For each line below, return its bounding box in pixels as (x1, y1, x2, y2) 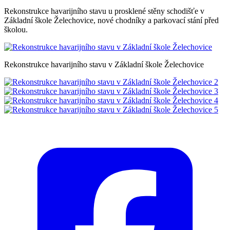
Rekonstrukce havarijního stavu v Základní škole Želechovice (4, 60, 204, 69)
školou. (4, 25, 28, 34)
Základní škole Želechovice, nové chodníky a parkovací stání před (4, 15, 219, 25)
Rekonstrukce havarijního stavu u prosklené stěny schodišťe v (4, 6, 204, 15)
